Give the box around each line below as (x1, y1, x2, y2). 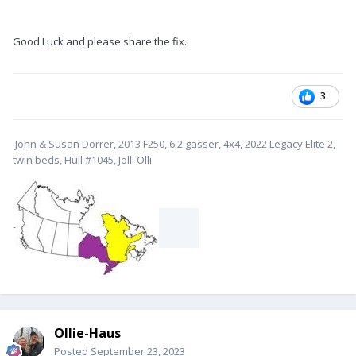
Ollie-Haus (54, 323, 121, 342)
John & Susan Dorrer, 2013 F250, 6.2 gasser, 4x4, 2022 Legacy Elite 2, (13, 136, 335, 151)
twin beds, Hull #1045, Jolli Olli (13, 152, 152, 167)
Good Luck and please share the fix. (13, 33, 187, 48)
